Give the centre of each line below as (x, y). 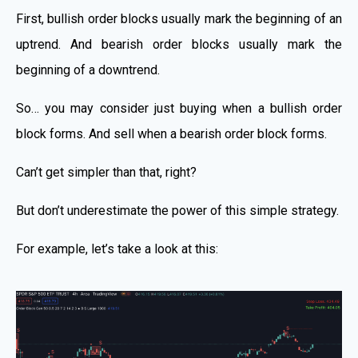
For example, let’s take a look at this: (117, 249)
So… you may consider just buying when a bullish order (179, 108)
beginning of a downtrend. (88, 70)
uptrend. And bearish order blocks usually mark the (179, 44)
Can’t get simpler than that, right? (106, 172)
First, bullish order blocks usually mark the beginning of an (179, 18)
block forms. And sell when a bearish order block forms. (171, 133)
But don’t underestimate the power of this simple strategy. (177, 210)
